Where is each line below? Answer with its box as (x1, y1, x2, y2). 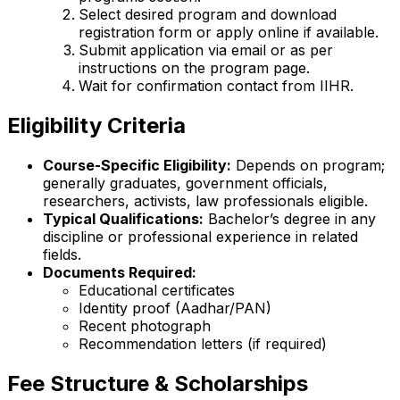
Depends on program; (231, 156, 385, 175)
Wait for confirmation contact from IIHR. (79, 77, 354, 96)
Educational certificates (79, 281, 235, 300)
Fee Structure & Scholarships (7, 370, 308, 396)
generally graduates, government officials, (43, 174, 328, 193)
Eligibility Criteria (7, 112, 186, 139)
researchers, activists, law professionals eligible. (43, 192, 368, 211)
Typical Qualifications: (43, 210, 204, 229)
